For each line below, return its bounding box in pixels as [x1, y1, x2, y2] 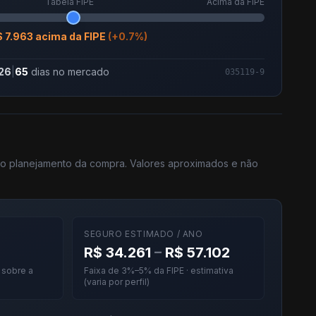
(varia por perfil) [84, 276, 150, 287]
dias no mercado [28, 66, 109, 78]
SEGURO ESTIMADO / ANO [84, 229, 203, 239]
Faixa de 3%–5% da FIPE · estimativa [84, 265, 233, 276]
